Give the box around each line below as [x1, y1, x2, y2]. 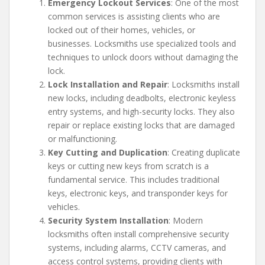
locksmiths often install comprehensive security [48, 228, 229, 240]
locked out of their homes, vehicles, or [48, 24, 195, 35]
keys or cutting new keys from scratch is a [48, 160, 209, 172]
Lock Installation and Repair [48, 79, 167, 90]
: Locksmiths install [167, 79, 240, 90]
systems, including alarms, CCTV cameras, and [48, 242, 226, 253]
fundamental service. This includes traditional [48, 174, 219, 185]
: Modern [169, 215, 203, 226]
